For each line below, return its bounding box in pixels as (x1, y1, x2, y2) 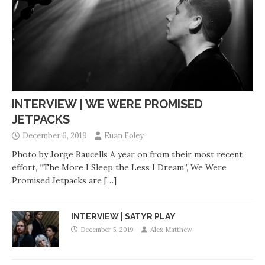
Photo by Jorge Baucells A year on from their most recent (12, 149, 243, 160)
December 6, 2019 (22, 131, 87, 141)
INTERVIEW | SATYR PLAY (71, 212, 176, 222)
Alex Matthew (150, 225, 192, 234)
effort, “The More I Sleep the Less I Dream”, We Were (12, 162, 227, 173)
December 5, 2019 (80, 225, 134, 234)
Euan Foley (104, 131, 144, 141)
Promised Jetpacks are (12, 175, 104, 186)
